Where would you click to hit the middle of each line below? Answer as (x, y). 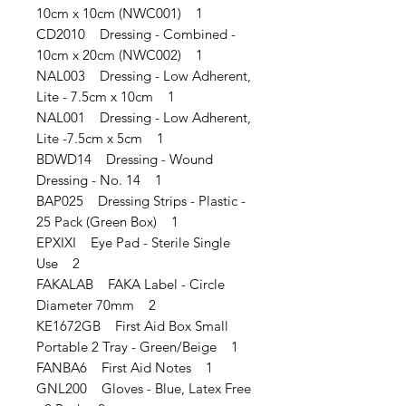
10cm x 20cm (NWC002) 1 (120, 55)
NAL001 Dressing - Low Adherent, (144, 117)
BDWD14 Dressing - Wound (125, 159)
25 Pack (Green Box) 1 (107, 222)
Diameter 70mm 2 (96, 305)
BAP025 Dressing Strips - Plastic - (141, 201)
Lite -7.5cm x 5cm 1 (100, 138)
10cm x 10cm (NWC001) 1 (120, 13)
